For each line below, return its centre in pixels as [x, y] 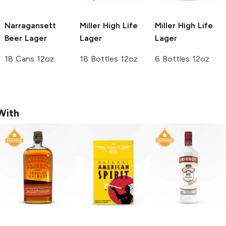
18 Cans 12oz [29, 59]
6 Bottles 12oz [182, 59]
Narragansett [30, 25]
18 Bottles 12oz [109, 59]
